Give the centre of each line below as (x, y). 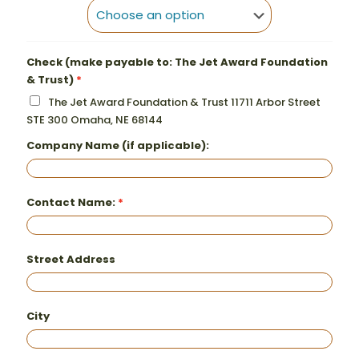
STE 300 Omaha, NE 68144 (95, 120)
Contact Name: (71, 202)
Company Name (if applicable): (118, 145)
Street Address (71, 259)
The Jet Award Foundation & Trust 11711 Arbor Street (184, 102)
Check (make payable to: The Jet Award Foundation (177, 62)
